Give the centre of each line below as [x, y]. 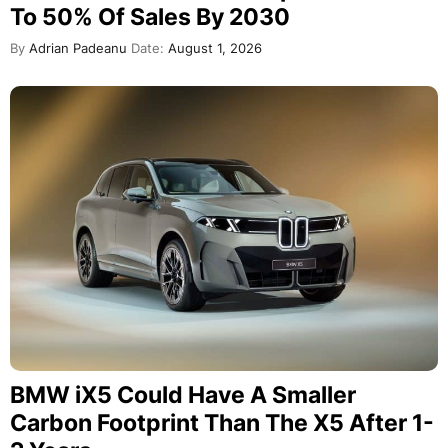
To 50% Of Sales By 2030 [150, 16]
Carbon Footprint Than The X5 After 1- [222, 422]
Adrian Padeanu [76, 48]
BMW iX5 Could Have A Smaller [183, 394]
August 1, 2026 [213, 48]
